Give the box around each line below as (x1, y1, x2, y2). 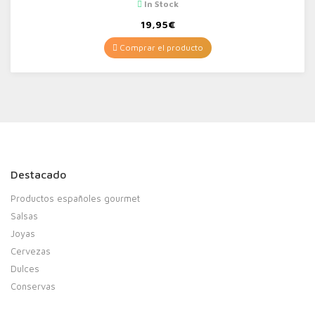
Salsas (11, 210, 38, 222)
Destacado (11, 168, 66, 181)
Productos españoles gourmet (11, 193, 140, 205)
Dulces (11, 263, 39, 275)
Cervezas (11, 245, 51, 257)
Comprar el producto (117, 42, 203, 53)
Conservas (11, 281, 56, 292)
